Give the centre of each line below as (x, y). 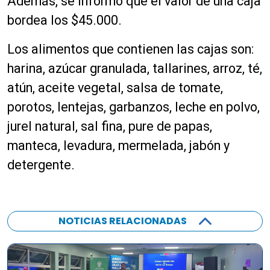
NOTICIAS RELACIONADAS (123, 221)
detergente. (41, 165)
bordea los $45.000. (64, 20)
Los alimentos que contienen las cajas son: (130, 49)
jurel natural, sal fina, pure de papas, (110, 126)
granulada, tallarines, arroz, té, (174, 68)
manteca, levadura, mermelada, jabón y (118, 146)
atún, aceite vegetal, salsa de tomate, (115, 88)
